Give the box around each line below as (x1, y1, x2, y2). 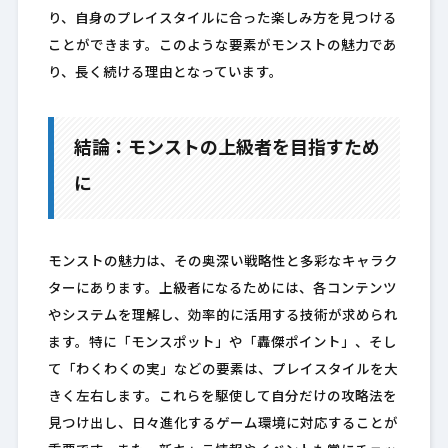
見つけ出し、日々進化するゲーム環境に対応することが (47, 418, 398, 432)
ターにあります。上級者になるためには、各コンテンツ (47, 283, 397, 297)
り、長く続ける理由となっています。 (47, 67, 283, 81)
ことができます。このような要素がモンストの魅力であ (47, 40, 397, 54)
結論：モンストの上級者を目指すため (73, 140, 380, 160)
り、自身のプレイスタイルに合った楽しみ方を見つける (47, 13, 397, 27)
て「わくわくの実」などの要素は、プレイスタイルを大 (47, 364, 398, 378)
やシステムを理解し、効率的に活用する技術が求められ (47, 310, 398, 324)
